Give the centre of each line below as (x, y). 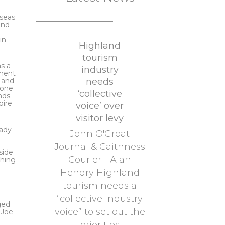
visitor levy (100, 118)
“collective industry (100, 199)
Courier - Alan (100, 160)
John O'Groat (100, 134)
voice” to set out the (100, 212)
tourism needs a (100, 186)
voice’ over (100, 106)
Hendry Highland (100, 173)
